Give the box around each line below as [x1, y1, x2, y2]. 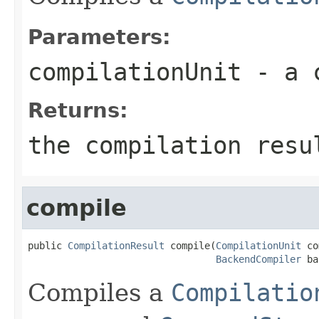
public [28, 239, 68, 251]
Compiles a [28, 278, 171, 307]
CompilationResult [68, 239, 164, 251]
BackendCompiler [216, 253, 301, 265]
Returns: [28, 98, 128, 122]
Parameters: [28, 24, 171, 49]
